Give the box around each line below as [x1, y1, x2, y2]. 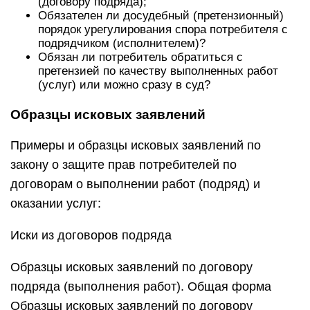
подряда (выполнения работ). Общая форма [10, 280, 271, 293]
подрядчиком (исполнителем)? [38, 37, 206, 50]
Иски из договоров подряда [10, 228, 172, 242]
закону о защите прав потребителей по [10, 158, 237, 172]
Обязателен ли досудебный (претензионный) [38, 9, 284, 22]
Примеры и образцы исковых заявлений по [10, 138, 261, 152]
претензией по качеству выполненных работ [38, 64, 278, 77]
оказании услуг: [10, 197, 101, 210]
